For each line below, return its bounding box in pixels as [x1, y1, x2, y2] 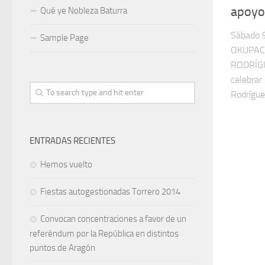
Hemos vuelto [40, 159, 92, 170]
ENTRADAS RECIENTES [30, 135, 115, 146]
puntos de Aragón [30, 243, 95, 253]
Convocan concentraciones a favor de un [40, 214, 186, 224]
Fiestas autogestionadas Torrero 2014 [40, 186, 180, 197]
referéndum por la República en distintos [30, 228, 179, 239]
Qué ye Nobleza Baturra [40, 5, 127, 16]
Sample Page [40, 33, 89, 43]
